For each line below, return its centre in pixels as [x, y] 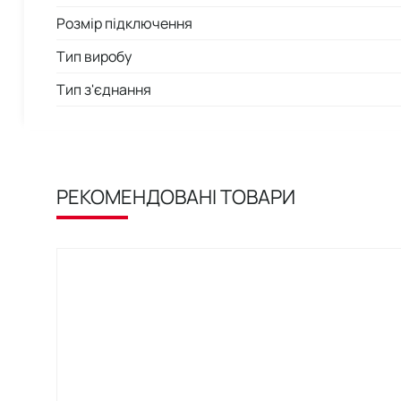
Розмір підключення [124, 23]
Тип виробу [94, 56]
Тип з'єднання [104, 89]
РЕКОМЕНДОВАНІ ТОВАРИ [176, 196]
